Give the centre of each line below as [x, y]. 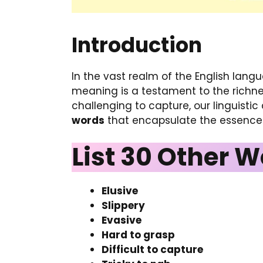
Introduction [137, 45]
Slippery [123, 205]
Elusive [120, 191]
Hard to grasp [138, 235]
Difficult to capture [152, 249]
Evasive [122, 220]
